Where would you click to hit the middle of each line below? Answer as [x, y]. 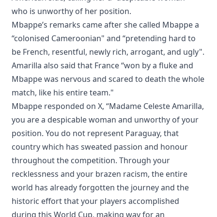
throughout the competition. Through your [91, 161]
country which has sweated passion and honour [100, 147]
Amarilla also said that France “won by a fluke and [102, 66]
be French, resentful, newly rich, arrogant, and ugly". [108, 52]
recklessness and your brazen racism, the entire [100, 174]
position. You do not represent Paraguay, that [95, 133]
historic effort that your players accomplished [95, 201]
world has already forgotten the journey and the [100, 188]
